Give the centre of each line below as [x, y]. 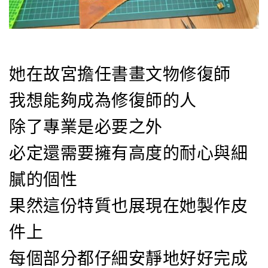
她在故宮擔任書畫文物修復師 [120, 75]
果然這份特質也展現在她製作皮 [129, 206]
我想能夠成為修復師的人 [103, 101]
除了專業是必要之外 [86, 127]
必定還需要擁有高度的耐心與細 [129, 154]
